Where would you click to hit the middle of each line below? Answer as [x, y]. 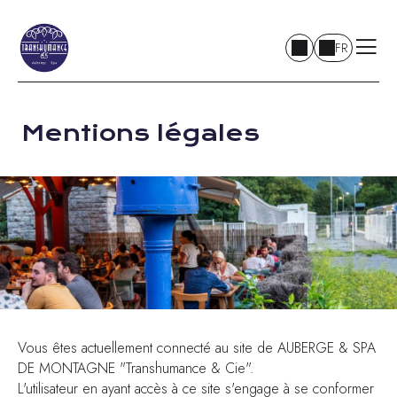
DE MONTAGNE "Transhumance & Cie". [136, 368]
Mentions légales [140, 133]
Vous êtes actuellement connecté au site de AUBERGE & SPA [197, 348]
